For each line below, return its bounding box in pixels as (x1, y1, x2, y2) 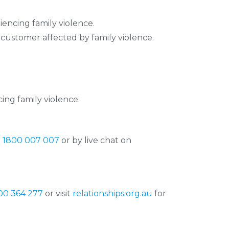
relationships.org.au (73, 189, 152, 198)
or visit (43, 189, 73, 198)
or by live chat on (59, 135, 131, 145)
